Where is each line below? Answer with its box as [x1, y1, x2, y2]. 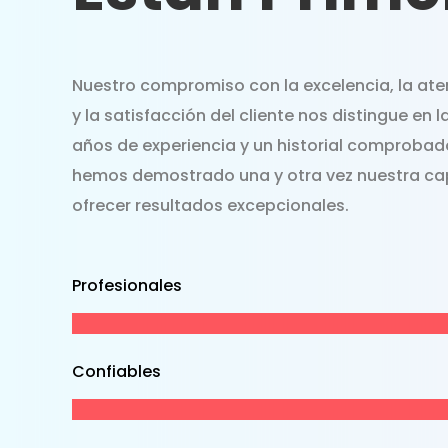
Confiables [72, 360, 161, 384]
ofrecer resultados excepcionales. [72, 194, 349, 218]
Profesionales [72, 274, 182, 298]
